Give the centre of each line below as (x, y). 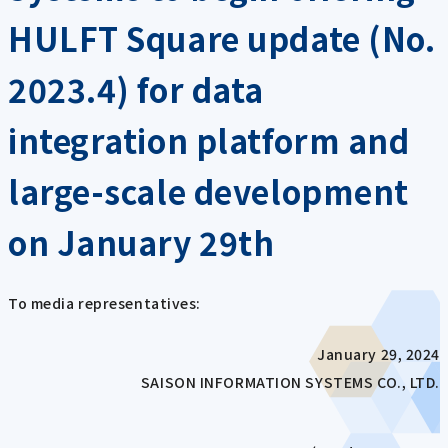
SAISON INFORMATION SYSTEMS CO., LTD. (290, 381)
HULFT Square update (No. (222, 38)
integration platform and (209, 140)
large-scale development (208, 191)
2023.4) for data (136, 89)
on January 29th (141, 242)
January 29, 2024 (378, 353)
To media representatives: (104, 303)
